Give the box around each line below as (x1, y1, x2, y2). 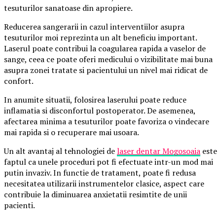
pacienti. (4, 199, 35, 211)
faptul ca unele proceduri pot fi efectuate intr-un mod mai (4, 156, 213, 167)
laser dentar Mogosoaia (117, 145, 200, 156)
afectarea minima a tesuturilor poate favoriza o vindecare (4, 115, 209, 127)
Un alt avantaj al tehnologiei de (4, 145, 117, 156)
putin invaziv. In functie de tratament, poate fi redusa (4, 167, 196, 178)
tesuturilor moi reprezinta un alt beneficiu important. (4, 32, 197, 43)
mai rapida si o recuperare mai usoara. (4, 126, 139, 138)
